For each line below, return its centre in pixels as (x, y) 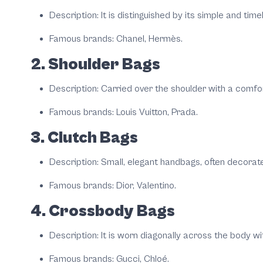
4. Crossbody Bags (103, 212)
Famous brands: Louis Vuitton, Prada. (124, 112)
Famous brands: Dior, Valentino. (113, 186)
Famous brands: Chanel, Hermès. (116, 39)
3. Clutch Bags (84, 138)
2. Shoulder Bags (95, 65)
